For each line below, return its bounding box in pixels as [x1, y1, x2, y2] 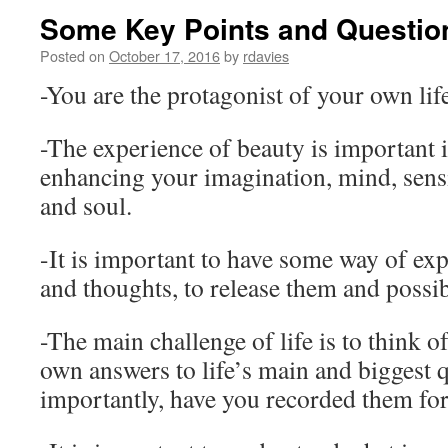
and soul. [40, 188, 132, 222]
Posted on [40, 45, 105, 66]
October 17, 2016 [109, 45, 220, 66]
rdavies [243, 45, 289, 66]
